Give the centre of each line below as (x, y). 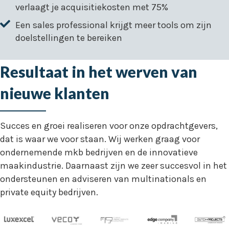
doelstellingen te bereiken (69, 38)
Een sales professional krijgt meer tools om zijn (113, 25)
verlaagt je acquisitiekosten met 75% (92, 7)
